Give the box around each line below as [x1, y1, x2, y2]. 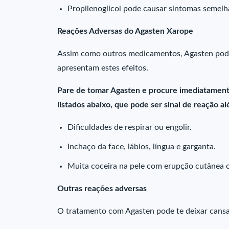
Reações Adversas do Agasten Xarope [57, 27, 193, 35]
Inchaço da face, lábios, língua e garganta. [67, 143, 216, 151]
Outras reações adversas [57, 185, 147, 193]
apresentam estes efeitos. [57, 64, 148, 72]
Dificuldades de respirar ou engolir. [67, 123, 192, 131]
